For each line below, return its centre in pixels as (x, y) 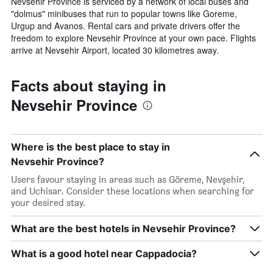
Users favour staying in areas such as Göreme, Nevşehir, (128, 179)
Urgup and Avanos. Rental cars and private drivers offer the (126, 25)
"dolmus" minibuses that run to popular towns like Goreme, (124, 13)
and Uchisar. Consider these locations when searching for (133, 191)
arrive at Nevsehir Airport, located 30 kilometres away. (115, 50)
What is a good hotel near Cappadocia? (104, 253)
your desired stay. (48, 202)
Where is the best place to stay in (90, 147)
